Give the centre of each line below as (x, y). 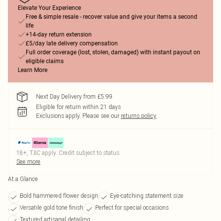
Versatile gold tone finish (52, 207)
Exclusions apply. (58, 116)
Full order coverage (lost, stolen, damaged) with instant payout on (113, 52)
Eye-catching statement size (147, 196)
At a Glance (23, 179)
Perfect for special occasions (132, 207)
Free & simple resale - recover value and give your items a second (111, 17)
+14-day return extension (59, 35)
